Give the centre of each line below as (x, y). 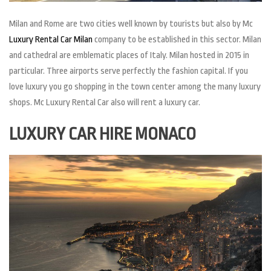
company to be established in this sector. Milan (177, 40)
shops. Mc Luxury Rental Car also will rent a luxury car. (105, 103)
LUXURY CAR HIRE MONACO (103, 135)
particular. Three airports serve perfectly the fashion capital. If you (129, 71)
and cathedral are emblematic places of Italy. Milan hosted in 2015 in (129, 56)
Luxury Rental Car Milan (51, 40)
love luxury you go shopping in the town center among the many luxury (135, 87)
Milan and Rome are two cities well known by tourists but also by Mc (131, 24)
